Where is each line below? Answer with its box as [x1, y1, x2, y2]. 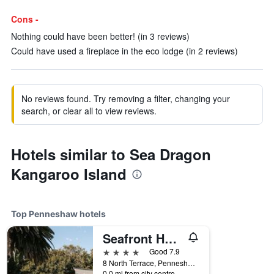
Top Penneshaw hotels [11, 209, 106, 219]
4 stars [102, 245, 131, 257]
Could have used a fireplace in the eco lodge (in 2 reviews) [11, 45, 238, 57]
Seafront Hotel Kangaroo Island [165, 229, 177, 247]
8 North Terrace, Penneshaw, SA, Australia [188, 257, 195, 268]
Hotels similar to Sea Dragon [11, 144, 211, 165]
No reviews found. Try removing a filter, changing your [21, 92, 230, 105]
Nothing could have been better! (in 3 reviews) [11, 30, 190, 42]
